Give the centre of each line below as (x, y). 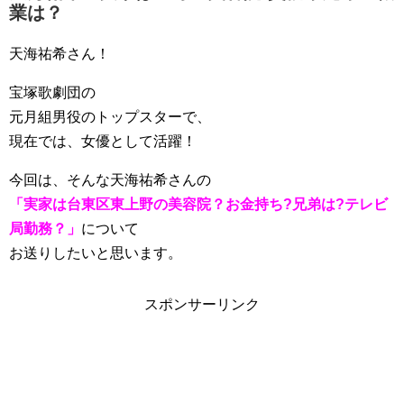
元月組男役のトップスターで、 (110, 117)
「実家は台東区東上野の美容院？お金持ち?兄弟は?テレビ (198, 205)
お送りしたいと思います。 (96, 253)
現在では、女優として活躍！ (103, 142)
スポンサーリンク (202, 305)
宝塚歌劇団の (52, 93)
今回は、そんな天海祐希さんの (110, 180)
